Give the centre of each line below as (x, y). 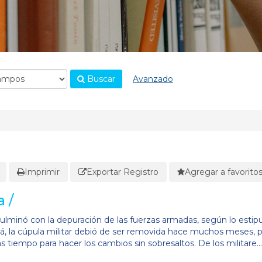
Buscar (100, 79)
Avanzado (153, 79)
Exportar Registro (123, 172)
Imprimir (42, 172)
